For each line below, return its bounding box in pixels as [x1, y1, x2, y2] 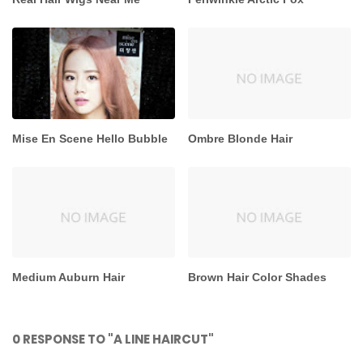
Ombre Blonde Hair [188, 131, 293, 145]
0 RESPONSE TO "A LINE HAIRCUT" [12, 330, 214, 348]
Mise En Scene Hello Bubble [12, 131, 168, 145]
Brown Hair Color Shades [188, 270, 327, 284]
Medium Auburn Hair [12, 270, 125, 284]
